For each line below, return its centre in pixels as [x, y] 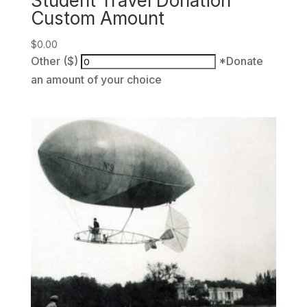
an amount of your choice [96, 79]
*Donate [241, 61]
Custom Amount [97, 18]
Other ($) [54, 61]
